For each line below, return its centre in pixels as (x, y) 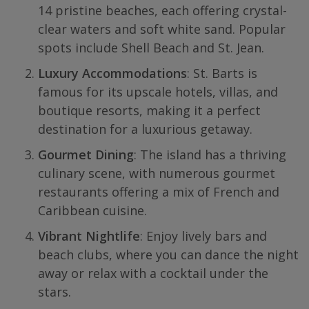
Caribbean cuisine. (92, 210)
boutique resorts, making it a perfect (149, 110)
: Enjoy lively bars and (203, 236)
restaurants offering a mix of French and (159, 192)
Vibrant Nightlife (89, 236)
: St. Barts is (222, 73)
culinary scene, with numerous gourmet (157, 173)
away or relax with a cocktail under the (153, 273)
